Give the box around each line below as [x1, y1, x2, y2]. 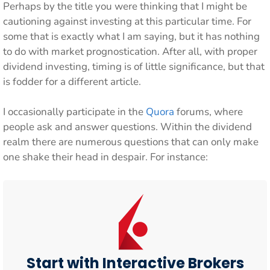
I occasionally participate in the [3, 105, 146, 119]
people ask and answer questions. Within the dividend [3, 120, 252, 134]
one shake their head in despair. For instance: [3, 150, 208, 164]
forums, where [174, 105, 243, 119]
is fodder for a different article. [3, 74, 141, 89]
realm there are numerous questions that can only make [3, 135, 259, 149]
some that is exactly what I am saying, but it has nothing [3, 29, 260, 43]
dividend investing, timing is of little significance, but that [3, 59, 265, 74]
